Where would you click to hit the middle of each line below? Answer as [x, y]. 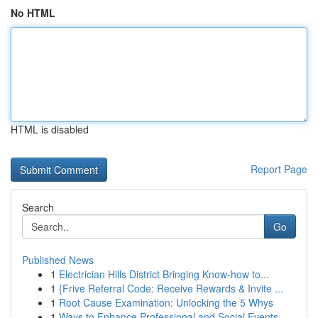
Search [38, 207]
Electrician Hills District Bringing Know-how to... [164, 274]
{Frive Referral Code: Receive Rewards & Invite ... [171, 288]
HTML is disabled [50, 129]
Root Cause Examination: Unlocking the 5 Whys [166, 302]
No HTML [33, 13]
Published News [58, 260]
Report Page [279, 169]
